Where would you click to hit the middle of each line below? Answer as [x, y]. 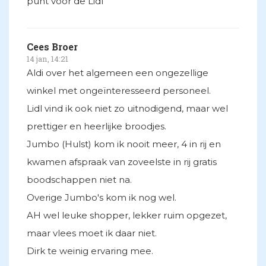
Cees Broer [52, 47]
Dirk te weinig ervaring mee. [90, 251]
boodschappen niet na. [79, 180]
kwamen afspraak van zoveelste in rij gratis [122, 162]
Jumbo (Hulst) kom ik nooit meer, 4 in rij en [124, 144]
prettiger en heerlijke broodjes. [96, 126]
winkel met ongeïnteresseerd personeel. [119, 91]
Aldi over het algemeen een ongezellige [118, 73]
